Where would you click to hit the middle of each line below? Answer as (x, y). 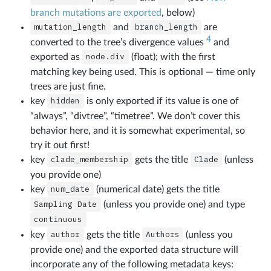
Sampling (54, 204)
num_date (70, 189)
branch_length (167, 27)
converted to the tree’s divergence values (118, 42)
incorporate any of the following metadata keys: (132, 264)
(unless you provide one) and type (173, 204)
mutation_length (70, 27)
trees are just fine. (68, 86)
